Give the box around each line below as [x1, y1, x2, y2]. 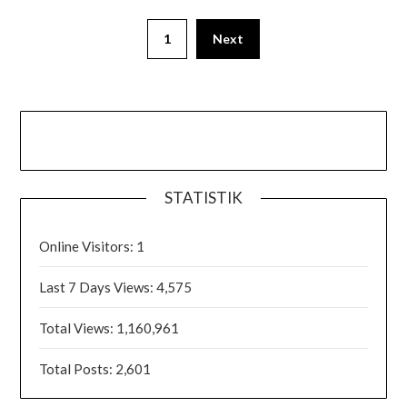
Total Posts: [39, 360, 116, 377]
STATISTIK [164, 187, 243, 207]
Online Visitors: [39, 237, 137, 254]
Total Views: [39, 319, 117, 336]
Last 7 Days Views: [39, 278, 157, 295]
